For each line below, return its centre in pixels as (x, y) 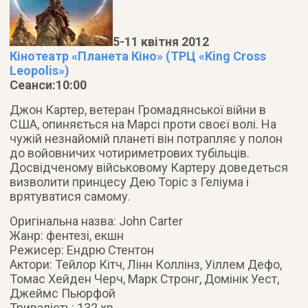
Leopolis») (40, 70)
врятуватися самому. (70, 196)
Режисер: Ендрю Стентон (82, 250)
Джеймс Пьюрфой (63, 293)
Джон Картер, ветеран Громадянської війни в (138, 110)
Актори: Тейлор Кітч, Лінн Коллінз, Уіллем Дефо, (146, 264)
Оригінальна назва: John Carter (97, 221)
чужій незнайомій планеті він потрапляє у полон (146, 139)
